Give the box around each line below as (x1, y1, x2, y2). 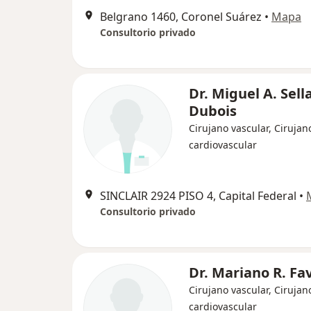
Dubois (189, 101, 237, 120)
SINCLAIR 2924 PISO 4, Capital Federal (100, 187, 296, 203)
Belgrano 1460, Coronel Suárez (100, 8, 262, 24)
